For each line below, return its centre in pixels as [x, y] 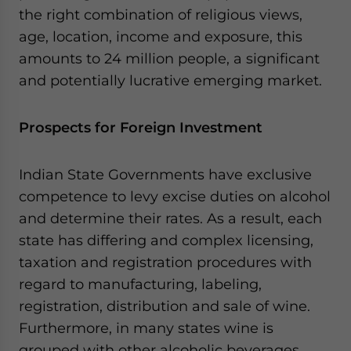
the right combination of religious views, [161, 14]
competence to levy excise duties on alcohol [175, 196]
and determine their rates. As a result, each [170, 218]
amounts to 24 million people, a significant [169, 58]
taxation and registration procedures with [165, 262]
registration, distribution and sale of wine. [165, 306]
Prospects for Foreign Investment [141, 127]
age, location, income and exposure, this [161, 36]
